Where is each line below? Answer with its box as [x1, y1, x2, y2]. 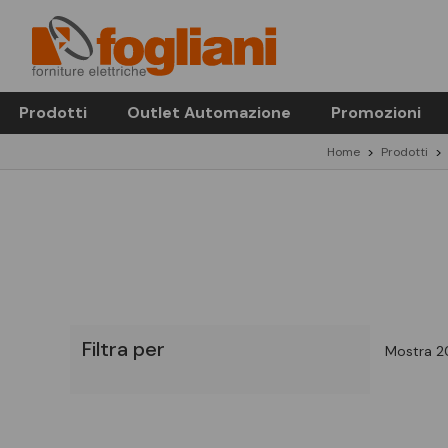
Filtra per [81, 336, 165, 362]
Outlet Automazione [126, 102, 291, 123]
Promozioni [330, 102, 421, 123]
